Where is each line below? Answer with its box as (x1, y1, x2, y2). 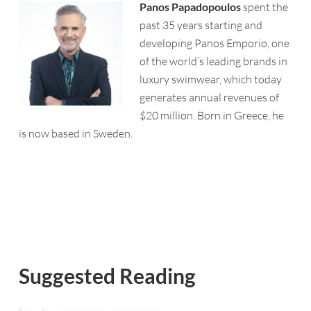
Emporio (226, 36, 267, 50)
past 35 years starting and (139, 18, 262, 32)
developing (139, 36, 194, 50)
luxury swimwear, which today (139, 72, 282, 86)
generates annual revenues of (139, 90, 279, 104)
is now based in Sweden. (18, 126, 133, 140)
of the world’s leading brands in (139, 54, 287, 68)
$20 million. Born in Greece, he (139, 108, 284, 122)
